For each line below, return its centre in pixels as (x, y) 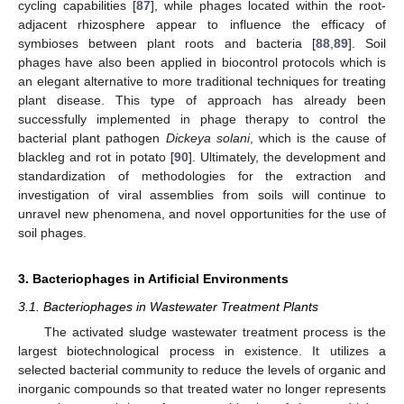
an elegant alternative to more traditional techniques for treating (202, 81)
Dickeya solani (207, 138)
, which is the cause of (318, 138)
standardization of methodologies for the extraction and (202, 175)
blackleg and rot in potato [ (96, 156)
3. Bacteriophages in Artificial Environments (153, 278)
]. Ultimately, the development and (287, 156)
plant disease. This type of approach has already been (202, 100)
